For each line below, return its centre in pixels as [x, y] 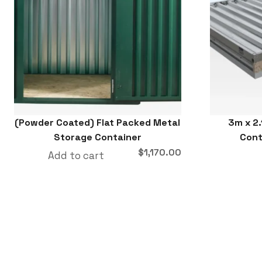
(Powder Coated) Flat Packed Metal [98, 122]
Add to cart [76, 155]
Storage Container [97, 137]
